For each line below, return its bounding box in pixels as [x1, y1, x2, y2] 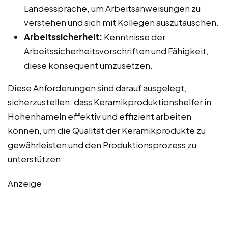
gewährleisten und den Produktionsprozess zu [8, 138, 196, 150]
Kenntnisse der [102, 31, 165, 42]
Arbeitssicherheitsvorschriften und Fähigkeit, [24, 45, 209, 56]
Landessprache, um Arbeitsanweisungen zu [24, 2, 201, 14]
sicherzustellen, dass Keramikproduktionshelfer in [8, 96, 211, 107]
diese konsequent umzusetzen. [24, 59, 153, 71]
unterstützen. [8, 153, 63, 164]
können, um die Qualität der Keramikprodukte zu [8, 124, 206, 136]
